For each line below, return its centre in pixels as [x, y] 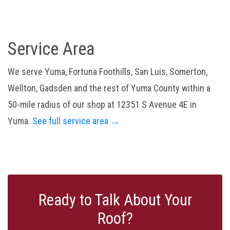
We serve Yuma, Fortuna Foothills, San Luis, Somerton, [108, 72]
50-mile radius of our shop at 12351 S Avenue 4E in [102, 105]
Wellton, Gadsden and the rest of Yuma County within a [109, 88]
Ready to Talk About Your [115, 200]
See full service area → [76, 121]
